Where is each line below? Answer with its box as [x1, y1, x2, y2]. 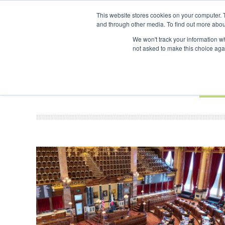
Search [202, 20, 221, 28]
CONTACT [67, 26, 95, 33]
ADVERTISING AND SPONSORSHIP [105, 26, 198, 33]
